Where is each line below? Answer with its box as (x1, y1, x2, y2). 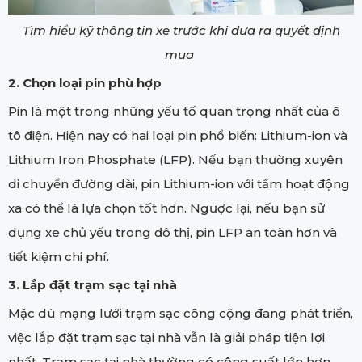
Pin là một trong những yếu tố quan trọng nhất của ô (8, 103, 340, 119)
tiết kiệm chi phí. (8, 248, 109, 264)
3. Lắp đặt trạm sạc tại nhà (8, 276, 177, 293)
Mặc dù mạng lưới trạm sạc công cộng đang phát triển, (8, 305, 353, 321)
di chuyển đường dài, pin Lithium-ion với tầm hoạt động (8, 175, 350, 192)
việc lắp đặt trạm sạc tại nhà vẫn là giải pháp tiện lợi (8, 329, 325, 345)
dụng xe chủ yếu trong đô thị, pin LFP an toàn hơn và (8, 224, 337, 240)
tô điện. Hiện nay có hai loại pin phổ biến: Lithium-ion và (8, 127, 347, 143)
